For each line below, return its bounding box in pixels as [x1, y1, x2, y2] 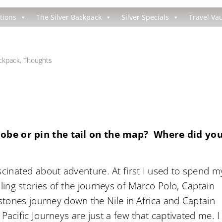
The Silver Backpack [36, 12, 102, 22]
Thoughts [23, 55, 53, 65]
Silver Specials [121, 12, 169, 22]
